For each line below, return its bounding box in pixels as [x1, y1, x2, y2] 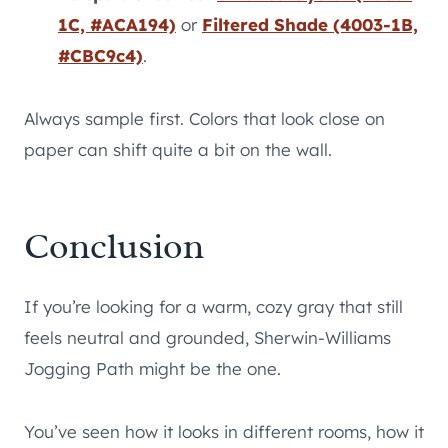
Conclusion [24, 223, 204, 270]
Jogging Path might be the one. [24, 358, 281, 380]
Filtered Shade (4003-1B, [202, 14, 418, 36]
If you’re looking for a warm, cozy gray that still [24, 296, 403, 318]
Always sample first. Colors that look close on [24, 108, 385, 130]
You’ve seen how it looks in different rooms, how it [24, 421, 424, 443]
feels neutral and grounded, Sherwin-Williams [24, 327, 391, 349]
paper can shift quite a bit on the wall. [24, 139, 332, 161]
